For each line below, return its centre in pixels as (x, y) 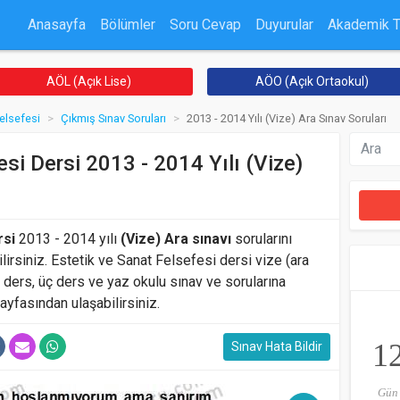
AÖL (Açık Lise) (88, 81)
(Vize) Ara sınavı (176, 238)
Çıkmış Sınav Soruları (113, 118)
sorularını (262, 238)
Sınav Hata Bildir (277, 346)
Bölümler (128, 24)
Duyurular (285, 24)
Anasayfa (57, 24)
